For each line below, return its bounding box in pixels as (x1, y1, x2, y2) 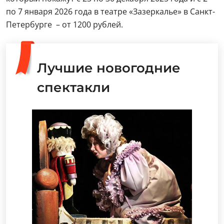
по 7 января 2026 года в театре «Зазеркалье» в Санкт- (6, 6, 215, 17)
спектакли (37, 79, 110, 95)
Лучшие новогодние (37, 60, 180, 76)
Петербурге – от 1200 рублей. (6, 19, 123, 30)
